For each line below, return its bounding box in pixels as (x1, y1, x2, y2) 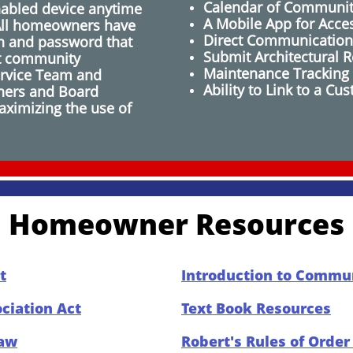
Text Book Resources (181, 299, 331, 318)
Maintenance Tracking (203, 64, 349, 83)
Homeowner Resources (9, 204, 344, 243)
